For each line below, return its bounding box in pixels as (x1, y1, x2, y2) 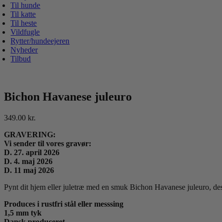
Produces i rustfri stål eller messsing (4, 199, 123, 208)
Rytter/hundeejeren (10, 37, 70, 45)
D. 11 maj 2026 (4, 166, 54, 174)
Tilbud (10, 55, 31, 63)
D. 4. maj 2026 (4, 157, 53, 166)
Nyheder (10, 46, 38, 54)
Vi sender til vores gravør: (4, 139, 91, 148)
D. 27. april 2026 (4, 148, 59, 157)
